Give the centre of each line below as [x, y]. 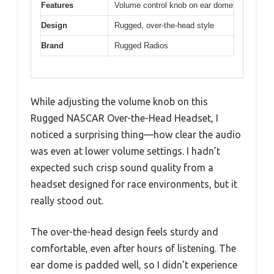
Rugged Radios [141, 46]
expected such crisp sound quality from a [122, 167]
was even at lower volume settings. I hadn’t [125, 151]
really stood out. [67, 200]
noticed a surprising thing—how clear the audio [136, 134]
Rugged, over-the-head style [164, 26]
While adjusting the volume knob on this [119, 101]
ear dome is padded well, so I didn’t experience [134, 265]
